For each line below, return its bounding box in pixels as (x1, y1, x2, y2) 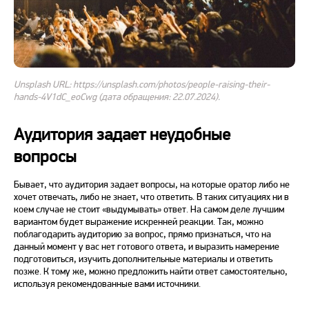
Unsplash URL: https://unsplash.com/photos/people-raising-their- (14, 79, 270, 90)
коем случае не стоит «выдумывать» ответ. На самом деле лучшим (14, 203, 284, 215)
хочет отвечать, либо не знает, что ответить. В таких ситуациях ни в (14, 191, 289, 203)
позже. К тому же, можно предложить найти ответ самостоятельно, (14, 266, 288, 277)
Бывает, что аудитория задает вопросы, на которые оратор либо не (14, 179, 290, 190)
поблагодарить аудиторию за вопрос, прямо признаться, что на (14, 228, 271, 240)
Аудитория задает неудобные (14, 124, 230, 145)
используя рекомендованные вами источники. (14, 278, 203, 290)
